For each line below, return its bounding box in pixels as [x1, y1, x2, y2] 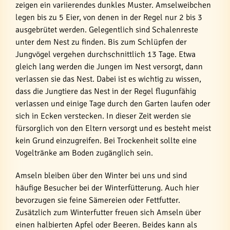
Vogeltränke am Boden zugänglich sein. [15, 148, 153, 158]
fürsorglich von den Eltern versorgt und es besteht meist [15, 123, 211, 133]
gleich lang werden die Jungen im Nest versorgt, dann [15, 62, 203, 72]
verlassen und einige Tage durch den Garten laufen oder [15, 99, 210, 109]
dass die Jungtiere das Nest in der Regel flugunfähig [15, 86, 196, 97]
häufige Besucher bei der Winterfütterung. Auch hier [15, 183, 199, 193]
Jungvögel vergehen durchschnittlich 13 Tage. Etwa [15, 49, 196, 60]
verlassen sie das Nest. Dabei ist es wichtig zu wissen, [15, 74, 201, 84]
